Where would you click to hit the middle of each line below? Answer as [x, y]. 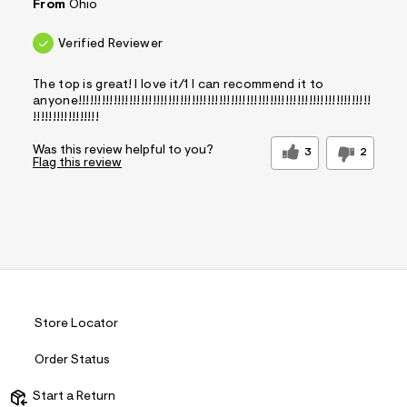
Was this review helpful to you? [123, 151]
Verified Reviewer [111, 45]
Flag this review [77, 164]
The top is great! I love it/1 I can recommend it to [179, 86]
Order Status [72, 361]
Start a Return [71, 397]
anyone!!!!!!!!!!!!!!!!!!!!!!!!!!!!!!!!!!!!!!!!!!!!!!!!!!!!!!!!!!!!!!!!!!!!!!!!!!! [202, 102]
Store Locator [76, 324]
